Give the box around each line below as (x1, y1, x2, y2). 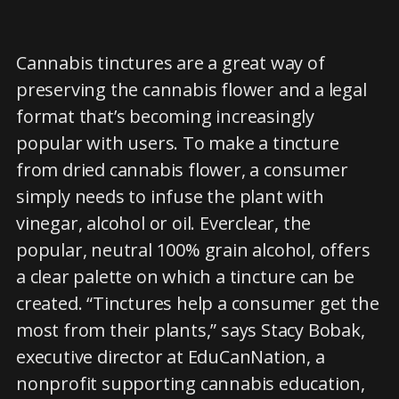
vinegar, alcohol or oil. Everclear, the (16, 211, 312, 235)
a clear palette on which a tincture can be (16, 265, 354, 289)
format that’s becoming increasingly (16, 104, 314, 128)
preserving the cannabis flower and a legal (16, 77, 367, 102)
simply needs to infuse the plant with (16, 184, 324, 208)
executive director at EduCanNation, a (16, 345, 325, 369)
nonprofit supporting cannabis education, (16, 371, 365, 395)
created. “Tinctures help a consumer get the (16, 291, 379, 315)
